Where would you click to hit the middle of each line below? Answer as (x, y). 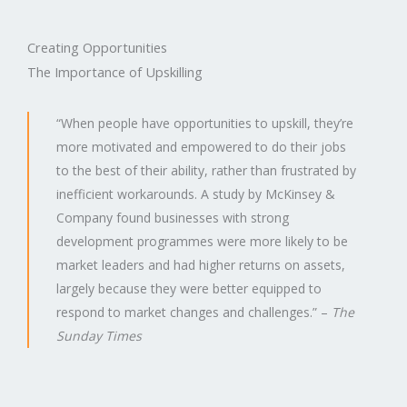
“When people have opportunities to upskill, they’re (205, 123)
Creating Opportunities (97, 47)
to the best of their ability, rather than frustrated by (206, 170)
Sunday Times (99, 336)
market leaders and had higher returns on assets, (201, 265)
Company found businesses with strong (173, 218)
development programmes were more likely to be (202, 241)
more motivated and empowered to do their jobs (201, 147)
